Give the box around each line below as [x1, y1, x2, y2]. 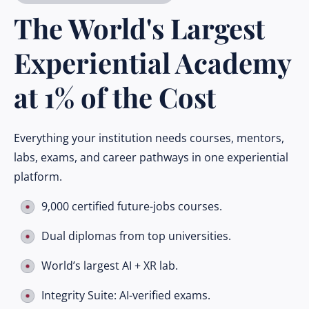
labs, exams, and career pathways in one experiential [14, 150, 288, 165]
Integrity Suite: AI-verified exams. [41, 288, 210, 303]
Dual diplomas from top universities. [41, 228, 231, 243]
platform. [14, 169, 62, 184]
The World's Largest [14, 10, 265, 46]
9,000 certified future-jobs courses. [41, 199, 222, 214]
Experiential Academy [14, 44, 291, 81]
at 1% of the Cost [14, 79, 216, 115]
